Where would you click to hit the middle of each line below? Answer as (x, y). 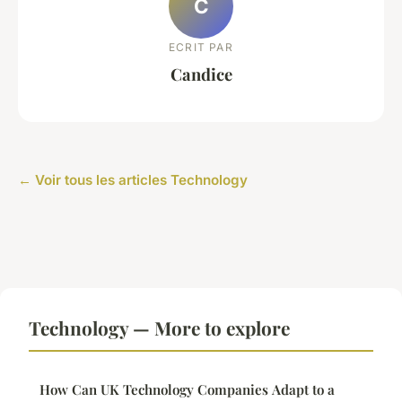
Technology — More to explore (159, 328)
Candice (201, 74)
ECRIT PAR (201, 47)
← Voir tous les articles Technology (133, 180)
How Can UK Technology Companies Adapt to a (187, 390)
